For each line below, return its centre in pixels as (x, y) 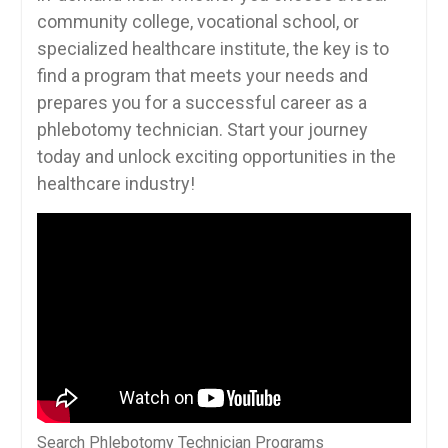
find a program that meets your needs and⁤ (202, 75)
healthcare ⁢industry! (115, 183)
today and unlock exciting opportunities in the (216, 156)
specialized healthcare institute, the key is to (212, 48)
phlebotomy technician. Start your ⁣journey (202, 129)
